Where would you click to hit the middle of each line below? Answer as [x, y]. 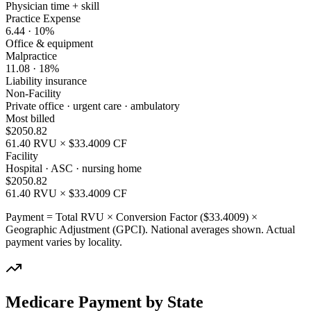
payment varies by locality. [64, 242]
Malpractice [31, 56]
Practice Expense [43, 18]
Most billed [30, 118]
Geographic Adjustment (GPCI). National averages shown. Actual [150, 229]
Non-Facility [33, 93]
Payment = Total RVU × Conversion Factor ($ [107, 217]
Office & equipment [49, 43]
